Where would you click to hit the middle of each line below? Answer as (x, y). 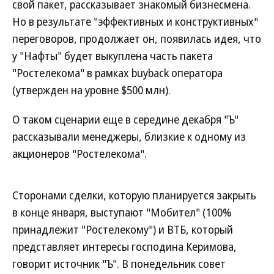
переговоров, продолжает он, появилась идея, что (137, 39)
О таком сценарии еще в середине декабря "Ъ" (125, 119)
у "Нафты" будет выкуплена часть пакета (113, 56)
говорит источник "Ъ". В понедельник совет (119, 264)
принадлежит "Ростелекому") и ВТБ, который (123, 229)
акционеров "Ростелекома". (80, 154)
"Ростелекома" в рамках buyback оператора (117, 73)
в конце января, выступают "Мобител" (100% (122, 212)
